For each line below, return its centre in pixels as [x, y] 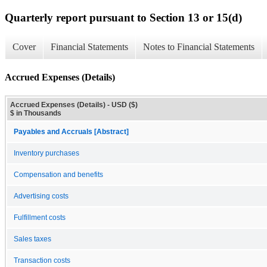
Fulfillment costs [40, 217]
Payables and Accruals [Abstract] [71, 131]
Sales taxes [32, 239]
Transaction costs [42, 260]
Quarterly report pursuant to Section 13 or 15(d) [123, 17]
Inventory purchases [46, 153]
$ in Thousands [36, 113]
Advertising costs [41, 196]
